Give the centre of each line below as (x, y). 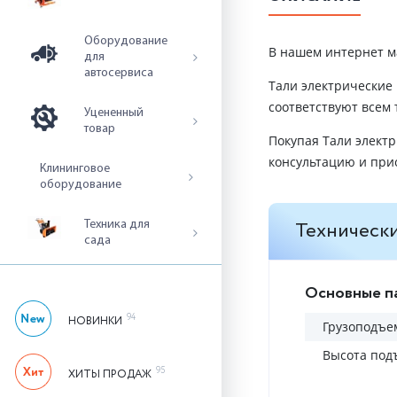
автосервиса (119, 73)
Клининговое (75, 169)
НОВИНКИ (95, 321)
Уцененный (114, 113)
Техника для (117, 225)
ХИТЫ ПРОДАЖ (110, 374)
